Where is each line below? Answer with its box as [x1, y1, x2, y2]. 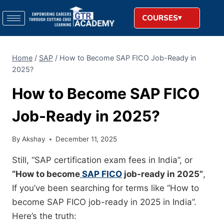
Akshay [22, 135, 46, 143]
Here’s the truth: [12, 211, 76, 221]
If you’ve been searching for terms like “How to [12, 183, 199, 193]
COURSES [141, 13, 178, 23]
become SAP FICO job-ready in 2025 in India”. [12, 197, 196, 207]
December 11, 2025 [55, 135, 117, 143]
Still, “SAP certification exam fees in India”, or [12, 155, 192, 165]
